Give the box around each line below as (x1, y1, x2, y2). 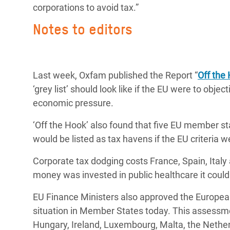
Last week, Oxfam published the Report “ (33, 70, 198, 81)
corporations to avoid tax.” (33, 2, 139, 13)
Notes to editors (33, 21, 132, 38)
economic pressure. (33, 98, 113, 108)
